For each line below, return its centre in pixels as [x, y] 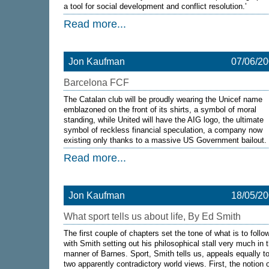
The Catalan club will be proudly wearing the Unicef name [163, 99]
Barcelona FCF [96, 83]
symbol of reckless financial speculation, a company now [163, 130]
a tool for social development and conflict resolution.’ [155, 6]
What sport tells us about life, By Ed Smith [152, 216]
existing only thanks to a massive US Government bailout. [165, 140]
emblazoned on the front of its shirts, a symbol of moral [160, 110]
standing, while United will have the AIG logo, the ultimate [164, 120]
